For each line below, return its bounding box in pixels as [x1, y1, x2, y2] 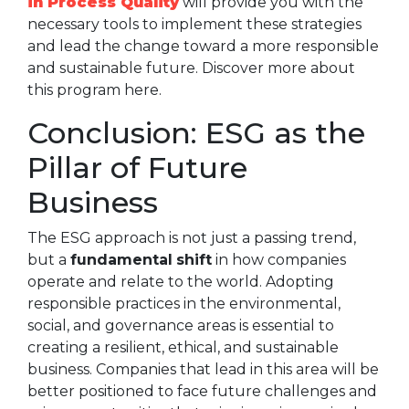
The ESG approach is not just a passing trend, [27, 229, 356, 247]
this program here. [27, 81, 162, 100]
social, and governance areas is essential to [27, 317, 334, 335]
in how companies [212, 251, 346, 269]
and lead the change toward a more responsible [27, 37, 379, 56]
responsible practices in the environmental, [27, 295, 341, 313]
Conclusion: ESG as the [27, 115, 365, 152]
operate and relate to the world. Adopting [27, 273, 334, 291]
